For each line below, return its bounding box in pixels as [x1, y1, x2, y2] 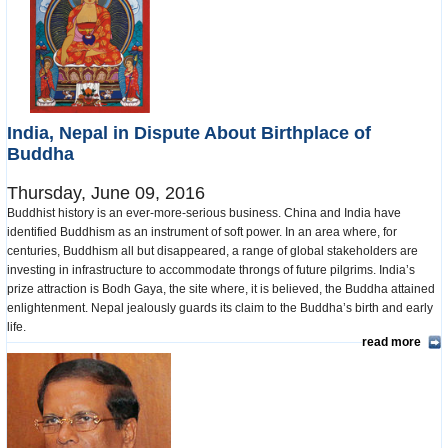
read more [362, 334, 421, 349]
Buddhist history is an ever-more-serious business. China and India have [7, 205, 401, 220]
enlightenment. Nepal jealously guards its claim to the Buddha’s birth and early [7, 300, 433, 315]
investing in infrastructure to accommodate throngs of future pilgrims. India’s [7, 262, 415, 277]
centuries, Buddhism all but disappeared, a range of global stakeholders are [7, 243, 418, 258]
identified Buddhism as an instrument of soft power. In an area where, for [7, 224, 397, 239]
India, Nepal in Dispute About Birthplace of [7, 123, 371, 144]
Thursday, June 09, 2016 [7, 182, 205, 203]
